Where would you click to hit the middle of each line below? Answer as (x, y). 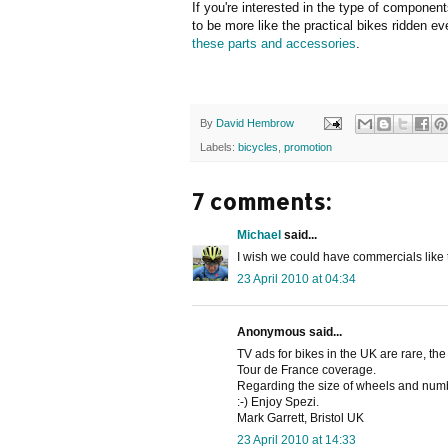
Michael (259, 235)
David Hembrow (255, 122)
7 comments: (261, 201)
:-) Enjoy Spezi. (278, 402)
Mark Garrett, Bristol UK (300, 418)
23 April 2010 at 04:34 (296, 279)
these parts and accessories (274, 43)
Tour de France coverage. (306, 370)
